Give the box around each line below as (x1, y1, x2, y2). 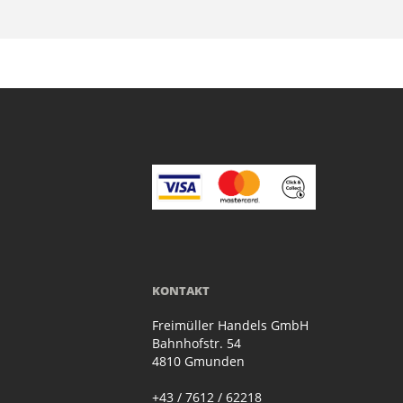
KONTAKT (151, 282, 210, 300)
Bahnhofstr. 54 (151, 335, 241, 353)
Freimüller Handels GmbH (151, 317, 309, 335)
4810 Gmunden (151, 353, 245, 371)
